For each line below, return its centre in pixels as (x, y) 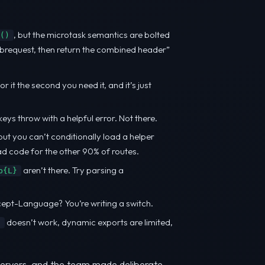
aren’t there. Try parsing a (72, 170)
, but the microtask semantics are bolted (92, 35)
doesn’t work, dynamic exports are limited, (89, 222)
